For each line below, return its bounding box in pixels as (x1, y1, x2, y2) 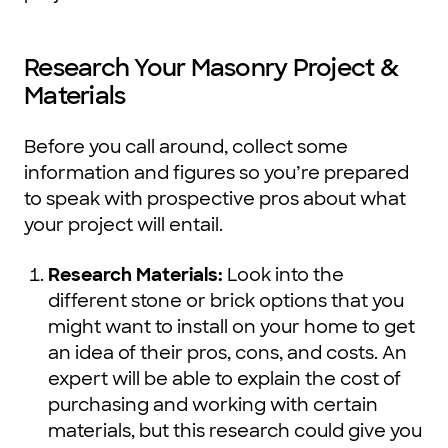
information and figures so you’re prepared (24, 161, 409, 186)
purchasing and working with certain (48, 393, 378, 418)
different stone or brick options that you (48, 289, 404, 314)
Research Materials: (48, 263, 227, 288)
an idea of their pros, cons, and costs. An (48, 341, 407, 366)
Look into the (227, 263, 344, 288)
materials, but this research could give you (48, 419, 422, 444)
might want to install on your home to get (48, 315, 415, 340)
